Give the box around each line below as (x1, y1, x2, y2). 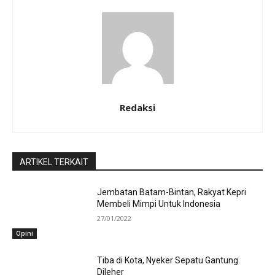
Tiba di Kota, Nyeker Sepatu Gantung (97, 255, 239, 266)
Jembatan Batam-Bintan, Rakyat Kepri (97, 187, 247, 197)
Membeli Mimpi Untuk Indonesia (97, 198, 221, 209)
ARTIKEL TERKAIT (20, 157, 88, 167)
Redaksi (120, 101, 155, 114)
